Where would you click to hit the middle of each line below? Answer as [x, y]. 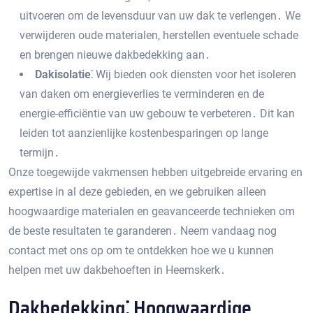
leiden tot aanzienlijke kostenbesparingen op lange [144, 133]
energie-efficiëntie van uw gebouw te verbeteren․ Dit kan [157, 114]
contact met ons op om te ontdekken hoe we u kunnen [141, 250]
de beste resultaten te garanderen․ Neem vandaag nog [143, 231]
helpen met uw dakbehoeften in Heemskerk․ [117, 270]
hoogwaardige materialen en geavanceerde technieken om [152, 211]
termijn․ [39, 153]
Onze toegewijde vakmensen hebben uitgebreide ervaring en [155, 172]
